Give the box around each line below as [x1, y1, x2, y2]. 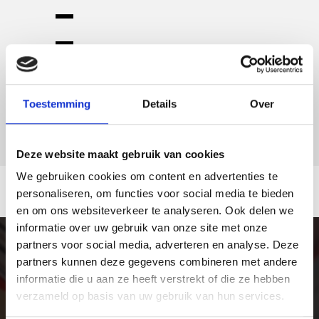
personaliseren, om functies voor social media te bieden [16, 187, 294, 200]
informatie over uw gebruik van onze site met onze [16, 221, 268, 234]
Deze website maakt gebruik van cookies [16, 147, 225, 160]
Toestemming [23, 97, 91, 110]
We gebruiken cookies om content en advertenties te [16, 170, 278, 183]
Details [142, 97, 177, 110]
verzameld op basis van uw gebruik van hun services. [16, 290, 285, 303]
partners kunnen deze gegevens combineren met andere [16, 256, 298, 268]
